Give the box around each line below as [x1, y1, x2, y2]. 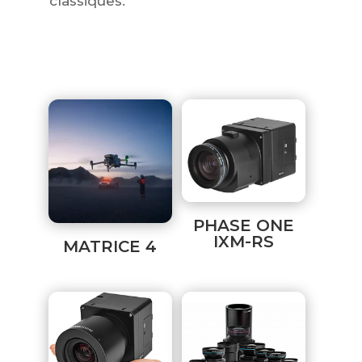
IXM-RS [213, 232, 275, 252]
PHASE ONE [193, 216, 295, 236]
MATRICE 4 [63, 236, 158, 256]
